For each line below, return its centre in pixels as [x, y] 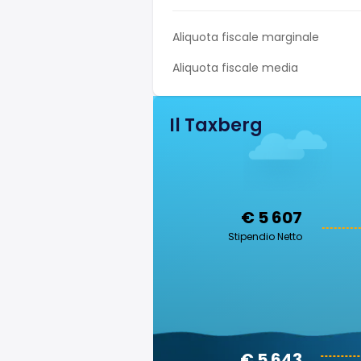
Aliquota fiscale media [235, 68]
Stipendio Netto [265, 237]
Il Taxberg [216, 125]
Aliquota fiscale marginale [246, 37]
